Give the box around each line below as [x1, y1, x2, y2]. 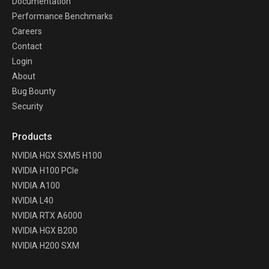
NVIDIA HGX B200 [12, 225, 77, 235]
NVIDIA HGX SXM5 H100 [12, 150, 102, 160]
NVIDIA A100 [12, 180, 60, 190]
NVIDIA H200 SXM [12, 240, 79, 250]
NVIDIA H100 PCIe [12, 165, 79, 175]
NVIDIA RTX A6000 [12, 210, 82, 220]
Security [12, 101, 43, 111]
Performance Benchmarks [12, 11, 113, 21]
